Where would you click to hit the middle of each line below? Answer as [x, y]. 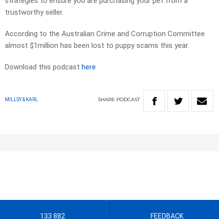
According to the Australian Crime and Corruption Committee [105, 34]
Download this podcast [43, 67]
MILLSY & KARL [22, 100]
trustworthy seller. [34, 12]
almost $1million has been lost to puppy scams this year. [97, 46]
